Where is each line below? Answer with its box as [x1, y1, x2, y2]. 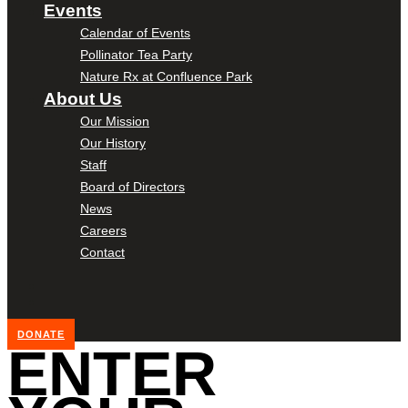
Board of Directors [80, 178, 185, 194]
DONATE [17, 328, 65, 340]
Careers [80, 222, 127, 238]
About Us [44, 88, 122, 108]
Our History [80, 135, 146, 150]
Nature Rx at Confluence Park [80, 68, 252, 84]
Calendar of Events [80, 25, 190, 40]
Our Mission [80, 113, 149, 128]
